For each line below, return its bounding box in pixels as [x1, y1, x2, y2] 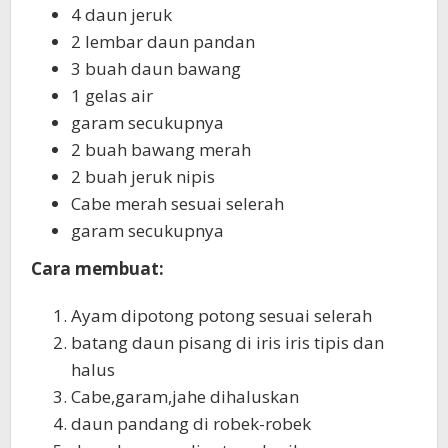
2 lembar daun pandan [71, 29, 255, 53]
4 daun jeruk [71, 2, 172, 26]
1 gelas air [71, 83, 153, 107]
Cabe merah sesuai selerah [71, 191, 284, 215]
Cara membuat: [31, 257, 164, 281]
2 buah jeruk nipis [71, 164, 215, 188]
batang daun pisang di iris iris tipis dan [71, 331, 384, 355]
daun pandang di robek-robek [71, 412, 311, 436]
